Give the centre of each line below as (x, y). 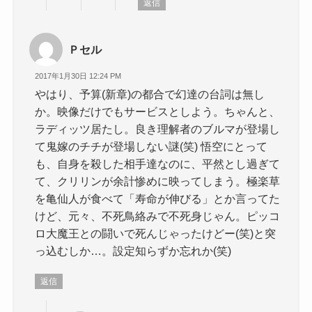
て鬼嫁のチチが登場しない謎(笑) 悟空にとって (151, 147)
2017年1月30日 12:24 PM (78, 76)
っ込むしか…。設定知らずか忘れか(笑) (133, 251)
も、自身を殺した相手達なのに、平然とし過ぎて (158, 164)
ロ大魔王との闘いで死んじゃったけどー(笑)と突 (156, 234)
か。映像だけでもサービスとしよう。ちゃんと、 (158, 112)
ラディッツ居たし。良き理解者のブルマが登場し (158, 129)
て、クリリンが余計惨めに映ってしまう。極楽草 (158, 181)
